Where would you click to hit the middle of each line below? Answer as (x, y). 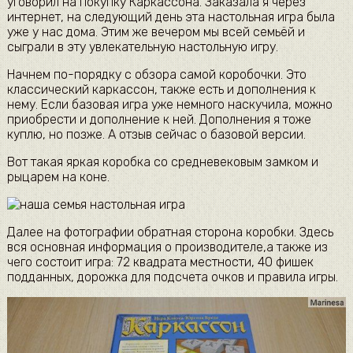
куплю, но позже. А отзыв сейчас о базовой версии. (156, 135)
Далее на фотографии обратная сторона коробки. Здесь (170, 232)
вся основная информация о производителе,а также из (167, 247)
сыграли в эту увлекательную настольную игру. (142, 47)
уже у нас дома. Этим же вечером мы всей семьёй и (156, 32)
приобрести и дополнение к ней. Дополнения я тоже (159, 120)
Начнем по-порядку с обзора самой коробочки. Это (156, 75)
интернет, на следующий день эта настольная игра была (171, 17)
